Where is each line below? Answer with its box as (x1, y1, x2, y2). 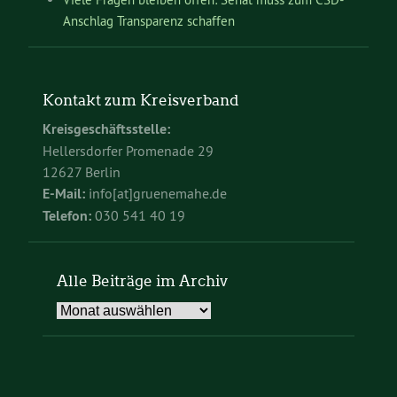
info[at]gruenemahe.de (85, 184, 227, 203)
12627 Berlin (43, 163, 121, 182)
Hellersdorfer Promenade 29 (43, 142, 214, 160)
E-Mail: (43, 184, 85, 204)
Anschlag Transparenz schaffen (62, 12, 235, 30)
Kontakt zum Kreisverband (43, 91, 239, 110)
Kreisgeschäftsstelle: (43, 120, 170, 139)
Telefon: (43, 206, 91, 226)
